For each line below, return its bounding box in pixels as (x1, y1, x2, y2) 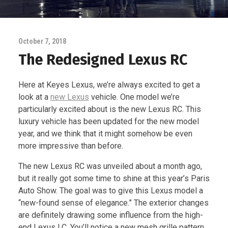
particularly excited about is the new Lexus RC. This (18, 104, 201, 115)
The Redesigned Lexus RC (18, 50, 187, 69)
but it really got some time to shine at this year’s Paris (18, 174, 210, 184)
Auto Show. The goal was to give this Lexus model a (18, 186, 203, 196)
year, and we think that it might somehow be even (18, 129, 192, 139)
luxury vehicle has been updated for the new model (18, 117, 199, 127)
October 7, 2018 (18, 37, 66, 46)
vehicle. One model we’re (89, 92, 180, 102)
